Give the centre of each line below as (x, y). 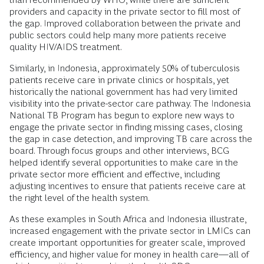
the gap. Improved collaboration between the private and (125, 24)
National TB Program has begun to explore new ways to (122, 115)
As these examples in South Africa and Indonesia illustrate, (128, 219)
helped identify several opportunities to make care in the (124, 163)
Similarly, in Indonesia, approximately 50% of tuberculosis (125, 68)
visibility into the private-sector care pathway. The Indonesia (130, 104)
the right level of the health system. (80, 198)
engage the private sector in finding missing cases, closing (126, 127)
